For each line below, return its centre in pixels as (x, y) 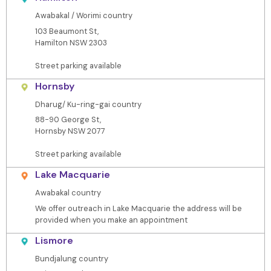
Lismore (54, 240)
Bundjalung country (71, 258)
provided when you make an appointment (111, 220)
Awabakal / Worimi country (83, 16)
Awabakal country (68, 193)
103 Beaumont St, (67, 31)
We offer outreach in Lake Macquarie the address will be (138, 208)
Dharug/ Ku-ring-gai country (88, 104)
